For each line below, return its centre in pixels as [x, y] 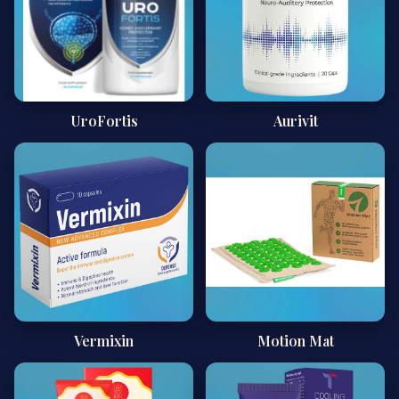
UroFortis [104, 121]
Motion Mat [295, 341]
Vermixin [104, 341]
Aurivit [295, 121]
